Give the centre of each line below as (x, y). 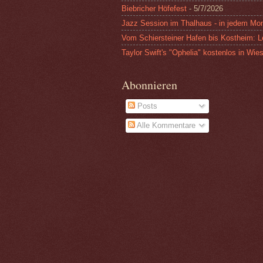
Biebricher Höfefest (154, 8)
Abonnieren (149, 85)
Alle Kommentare (166, 125)
